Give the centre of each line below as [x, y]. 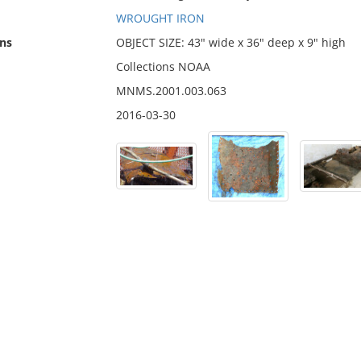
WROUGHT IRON [160, 18]
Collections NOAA [163, 66]
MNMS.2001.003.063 [171, 91]
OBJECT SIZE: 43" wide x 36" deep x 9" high [230, 42]
